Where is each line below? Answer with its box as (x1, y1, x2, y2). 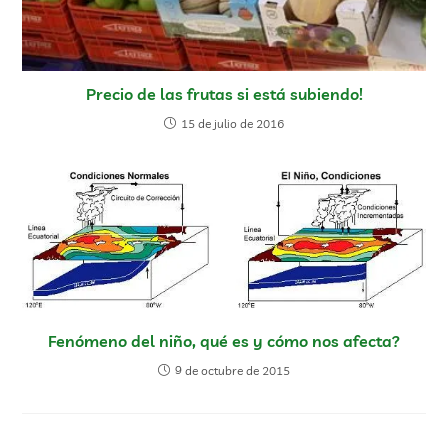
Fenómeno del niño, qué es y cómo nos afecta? (48, 330, 400, 351)
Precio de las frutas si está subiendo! (85, 83, 363, 104)
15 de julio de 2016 (181, 115, 284, 131)
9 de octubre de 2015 (175, 362, 290, 378)
